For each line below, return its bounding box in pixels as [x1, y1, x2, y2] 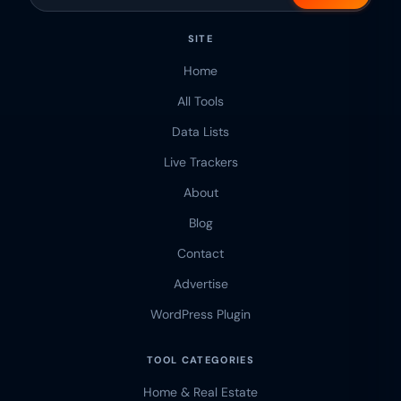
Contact [177, 245, 224, 262]
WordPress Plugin [150, 306, 251, 323]
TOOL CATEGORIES [147, 354, 254, 367]
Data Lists [172, 124, 229, 141]
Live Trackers [163, 154, 238, 171]
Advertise [173, 276, 228, 293]
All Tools [177, 93, 224, 110]
